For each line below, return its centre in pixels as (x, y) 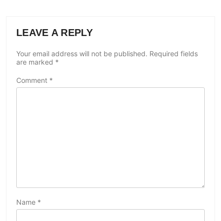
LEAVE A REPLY (55, 33)
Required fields (174, 54)
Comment (33, 80)
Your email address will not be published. (82, 54)
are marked (36, 62)
